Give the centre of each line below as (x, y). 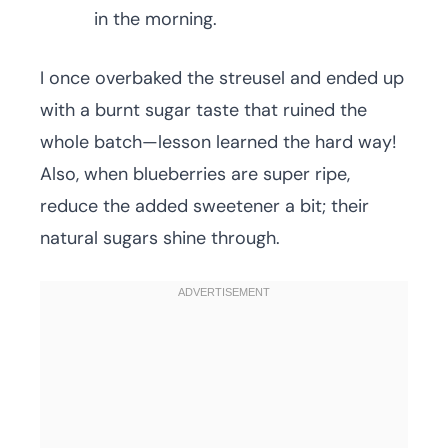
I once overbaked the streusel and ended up (222, 78)
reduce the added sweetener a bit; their (204, 206)
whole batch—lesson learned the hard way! (218, 142)
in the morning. (155, 19)
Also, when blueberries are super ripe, (195, 174)
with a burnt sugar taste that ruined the (203, 110)
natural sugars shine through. (160, 238)
